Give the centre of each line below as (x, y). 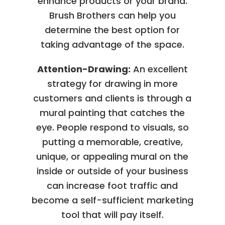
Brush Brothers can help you (112, 15)
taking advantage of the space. (112, 44)
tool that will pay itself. (112, 214)
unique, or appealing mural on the (113, 156)
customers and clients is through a (113, 98)
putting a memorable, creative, (112, 142)
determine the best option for (113, 30)
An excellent (159, 69)
